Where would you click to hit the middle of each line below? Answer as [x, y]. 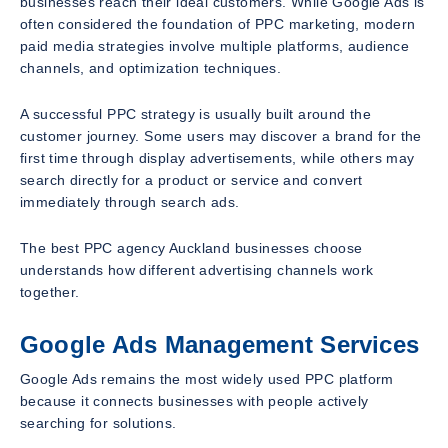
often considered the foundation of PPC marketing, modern [218, 23]
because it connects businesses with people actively [194, 400]
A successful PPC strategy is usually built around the [196, 113]
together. [50, 291]
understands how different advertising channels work [197, 269]
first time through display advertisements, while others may [217, 157]
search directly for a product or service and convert [191, 179]
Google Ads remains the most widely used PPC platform [207, 378]
